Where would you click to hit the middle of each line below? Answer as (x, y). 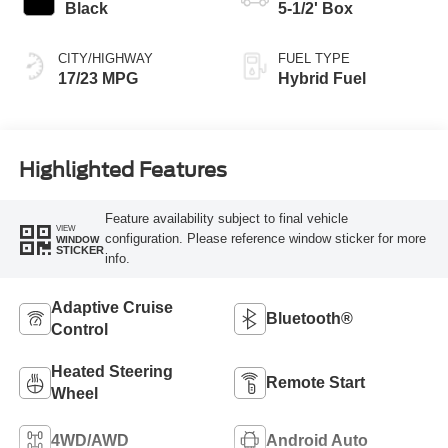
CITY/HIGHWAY (105, 58)
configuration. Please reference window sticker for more (265, 239)
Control (79, 329)
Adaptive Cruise (111, 307)
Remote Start (315, 382)
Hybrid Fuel (322, 78)
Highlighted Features (122, 170)
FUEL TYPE (314, 58)
